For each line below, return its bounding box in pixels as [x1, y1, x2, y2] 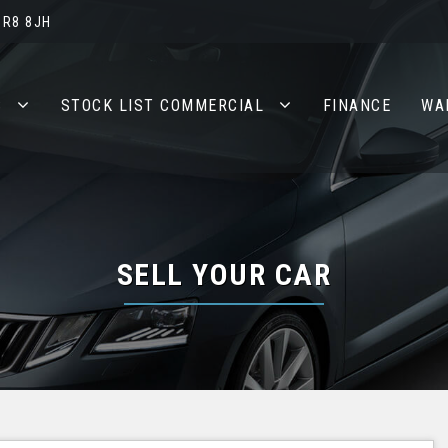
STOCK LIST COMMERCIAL [60, 96, 264, 115]
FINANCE [322, 96, 391, 115]
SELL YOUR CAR [116, 257, 332, 292]
